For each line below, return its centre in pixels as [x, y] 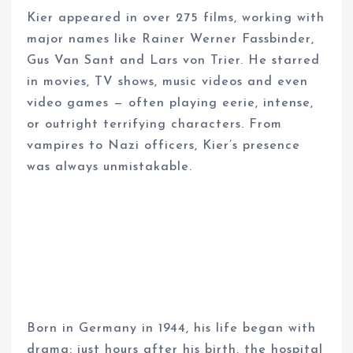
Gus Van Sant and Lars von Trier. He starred [174, 60]
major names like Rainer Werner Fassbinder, [171, 39]
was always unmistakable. [110, 167]
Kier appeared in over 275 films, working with [176, 18]
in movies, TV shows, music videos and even [168, 82]
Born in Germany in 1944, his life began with [172, 329]
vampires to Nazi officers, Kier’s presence [164, 145]
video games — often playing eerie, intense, [171, 103]
